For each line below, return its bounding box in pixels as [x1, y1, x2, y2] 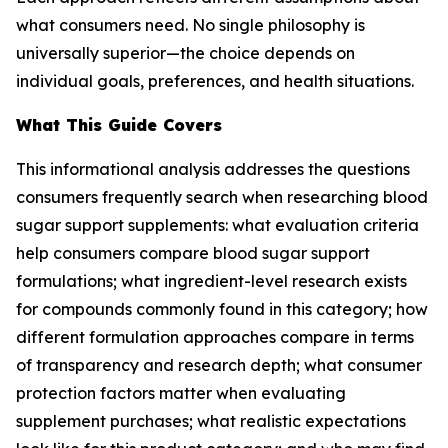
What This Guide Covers [16, 115, 222, 135]
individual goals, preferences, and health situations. [16, 71, 414, 91]
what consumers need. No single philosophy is [16, 15, 365, 35]
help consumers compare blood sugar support [16, 243, 370, 263]
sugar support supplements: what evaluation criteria [16, 215, 419, 235]
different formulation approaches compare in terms [16, 327, 414, 347]
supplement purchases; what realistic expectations [16, 411, 406, 431]
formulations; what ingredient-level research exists [16, 271, 407, 291]
